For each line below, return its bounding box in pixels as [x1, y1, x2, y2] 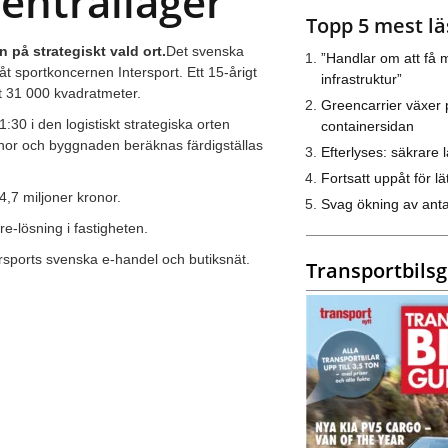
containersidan [320, 117, 414, 134]
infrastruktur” [320, 70, 402, 87]
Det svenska [166, 42, 244, 59]
